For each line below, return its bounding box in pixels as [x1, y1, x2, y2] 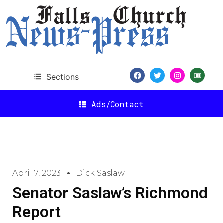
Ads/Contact [91, 98, 144, 109]
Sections [46, 71, 79, 82]
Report [12, 202, 61, 221]
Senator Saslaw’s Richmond [12, 183, 208, 202]
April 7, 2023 [12, 168, 61, 178]
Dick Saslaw [76, 168, 125, 178]
